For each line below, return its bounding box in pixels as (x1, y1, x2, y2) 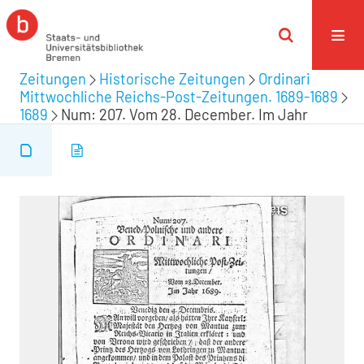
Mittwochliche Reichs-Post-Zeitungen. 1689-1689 (19, 88, 338, 106)
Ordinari (258, 70, 310, 88)
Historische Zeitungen (99, 70, 245, 88)
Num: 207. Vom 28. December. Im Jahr (61, 106, 308, 123)
